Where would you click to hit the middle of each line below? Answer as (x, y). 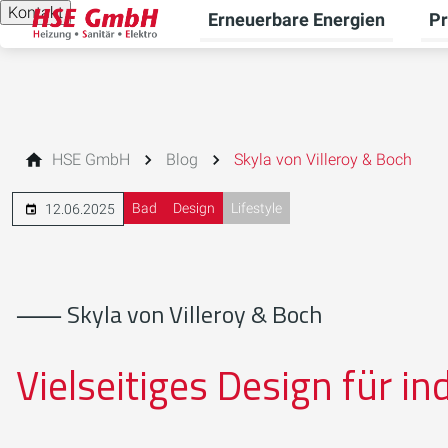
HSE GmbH (91, 159)
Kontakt (35, 12)
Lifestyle (256, 208)
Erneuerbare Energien (296, 19)
